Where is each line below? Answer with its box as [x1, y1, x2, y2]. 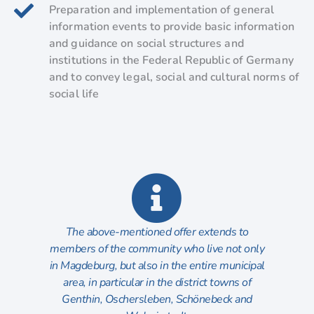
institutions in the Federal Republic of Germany [49, 52, 294, 68]
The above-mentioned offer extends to [65, 224, 249, 240]
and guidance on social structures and [49, 35, 244, 51]
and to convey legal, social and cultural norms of [49, 69, 299, 85]
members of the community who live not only [50, 240, 264, 257]
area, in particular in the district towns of [63, 274, 251, 290]
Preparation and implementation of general [49, 1, 275, 18]
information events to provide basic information [49, 18, 294, 34]
